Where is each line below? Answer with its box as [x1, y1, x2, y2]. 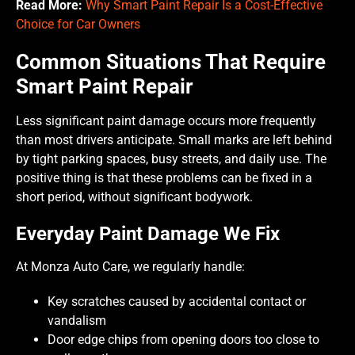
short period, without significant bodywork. [16, 189, 253, 204]
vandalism [48, 312, 106, 328]
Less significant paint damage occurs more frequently [16, 113, 316, 128]
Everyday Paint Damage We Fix [16, 222, 280, 245]
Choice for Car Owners [16, 16, 140, 32]
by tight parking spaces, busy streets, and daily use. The [16, 151, 326, 166]
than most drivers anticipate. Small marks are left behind [16, 132, 332, 147]
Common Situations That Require [16, 49, 326, 74]
